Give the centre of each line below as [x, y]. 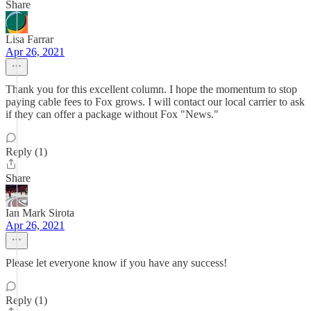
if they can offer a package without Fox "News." [112, 114]
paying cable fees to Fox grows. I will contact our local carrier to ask [155, 102]
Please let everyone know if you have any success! [116, 263]
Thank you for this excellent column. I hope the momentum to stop [151, 89]
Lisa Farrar [30, 39]
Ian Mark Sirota [40, 213]
